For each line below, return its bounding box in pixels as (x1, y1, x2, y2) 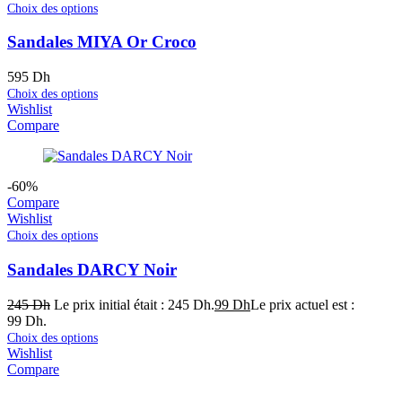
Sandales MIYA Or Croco (7, 32, 197, 52)
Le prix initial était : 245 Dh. (54, 296, 214, 312)
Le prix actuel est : (250, 296, 354, 312)
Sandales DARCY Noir (7, 259, 177, 279)
